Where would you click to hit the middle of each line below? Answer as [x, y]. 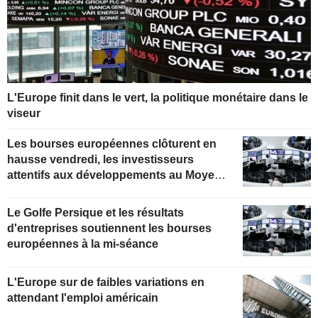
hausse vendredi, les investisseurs [100, 159]
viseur [24, 113]
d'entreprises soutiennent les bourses [109, 229]
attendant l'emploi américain [83, 298]
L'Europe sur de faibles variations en [106, 283]
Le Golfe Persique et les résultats [95, 213]
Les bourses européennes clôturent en [112, 143]
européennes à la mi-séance [83, 244]
